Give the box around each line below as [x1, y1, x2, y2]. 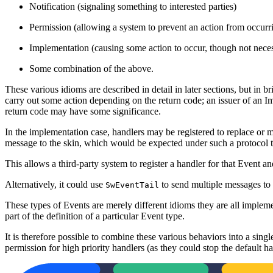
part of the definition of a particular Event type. [5, 210, 185, 221]
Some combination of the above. [29, 63, 154, 74]
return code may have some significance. [5, 105, 161, 116]
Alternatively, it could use [5, 179, 105, 190]
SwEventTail [105, 180, 159, 190]
